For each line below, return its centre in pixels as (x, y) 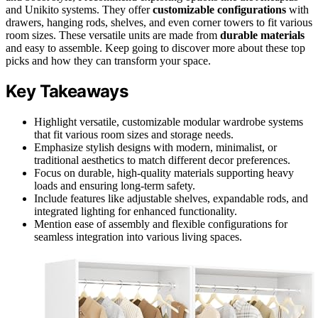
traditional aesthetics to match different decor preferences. (162, 160)
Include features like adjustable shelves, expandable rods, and (171, 199)
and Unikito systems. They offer (79, 9)
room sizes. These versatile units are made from (113, 35)
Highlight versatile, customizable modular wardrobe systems (169, 122)
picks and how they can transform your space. (108, 60)
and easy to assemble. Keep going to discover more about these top (155, 48)
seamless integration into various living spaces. (138, 237)
